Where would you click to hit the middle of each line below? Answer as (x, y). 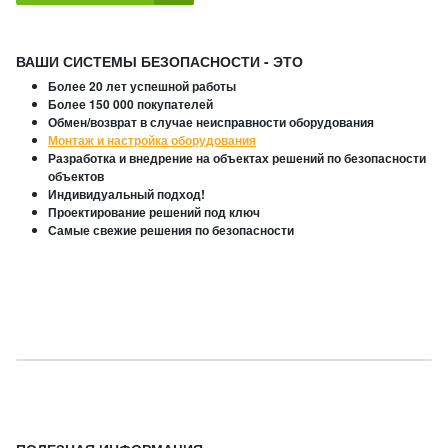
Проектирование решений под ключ (154, 212)
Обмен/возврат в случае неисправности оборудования (211, 122)
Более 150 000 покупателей (130, 104)
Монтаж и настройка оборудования (152, 140)
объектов (76, 176)
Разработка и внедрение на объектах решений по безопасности (237, 158)
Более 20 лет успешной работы (142, 86)
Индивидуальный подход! (126, 194)
